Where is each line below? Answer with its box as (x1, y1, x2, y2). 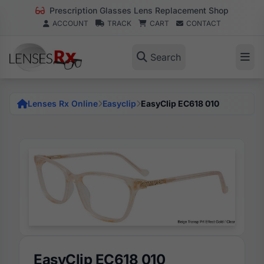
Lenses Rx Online (28, 98, 98, 108)
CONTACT (186, 19, 221, 28)
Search (150, 51, 181, 63)
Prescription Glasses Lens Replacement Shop (47, 5, 229, 15)
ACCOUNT (52, 19, 88, 28)
